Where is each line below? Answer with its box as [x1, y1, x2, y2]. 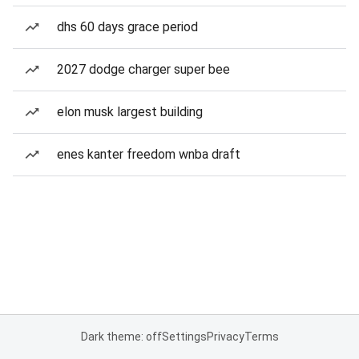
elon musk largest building [57, 104, 203, 119]
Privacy [206, 330, 244, 343]
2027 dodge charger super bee [57, 62, 230, 77]
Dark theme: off [80, 330, 162, 343]
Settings [161, 330, 207, 343]
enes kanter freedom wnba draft [57, 147, 240, 162]
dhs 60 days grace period [57, 19, 198, 34]
